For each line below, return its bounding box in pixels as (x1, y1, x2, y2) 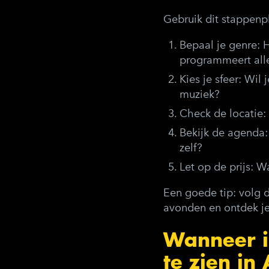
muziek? (180, 87, 220, 101)
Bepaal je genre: (180, 38, 260, 52)
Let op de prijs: (180, 160, 253, 174)
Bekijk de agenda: (180, 126, 268, 140)
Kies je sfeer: (180, 72, 241, 86)
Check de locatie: (180, 106, 266, 120)
